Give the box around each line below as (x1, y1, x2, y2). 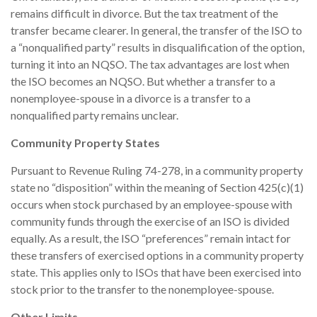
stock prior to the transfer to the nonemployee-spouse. (11, 282, 274, 296)
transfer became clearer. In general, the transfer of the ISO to (11, 23, 302, 38)
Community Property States (11, 136, 160, 150)
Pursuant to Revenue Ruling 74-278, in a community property (11, 163, 303, 178)
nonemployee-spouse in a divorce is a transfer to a (11, 91, 250, 105)
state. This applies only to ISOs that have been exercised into (11, 265, 301, 279)
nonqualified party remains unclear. (11, 108, 178, 122)
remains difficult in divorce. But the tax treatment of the (11, 6, 278, 21)
